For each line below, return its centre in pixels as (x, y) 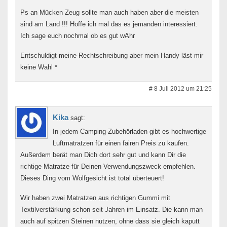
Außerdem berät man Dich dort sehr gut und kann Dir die (103, 155)
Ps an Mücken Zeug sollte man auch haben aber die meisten (109, 12)
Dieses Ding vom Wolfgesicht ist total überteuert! (92, 178)
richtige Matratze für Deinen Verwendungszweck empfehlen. (108, 166)
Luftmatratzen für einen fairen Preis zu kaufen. (121, 143)
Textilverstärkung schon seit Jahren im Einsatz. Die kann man (111, 209)
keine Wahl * (39, 67)
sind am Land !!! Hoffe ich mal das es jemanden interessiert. (109, 24)
